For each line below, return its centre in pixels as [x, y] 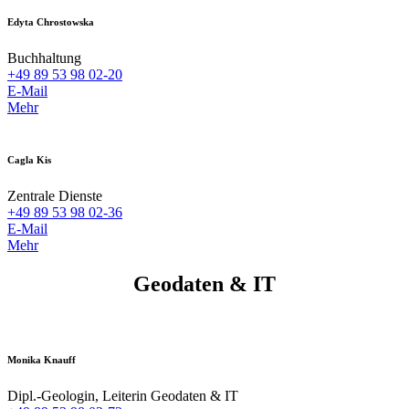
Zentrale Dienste [55, 196]
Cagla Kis [29, 160]
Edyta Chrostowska [51, 21]
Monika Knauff [42, 360]
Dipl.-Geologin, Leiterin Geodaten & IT [123, 396]
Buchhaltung [44, 58]
